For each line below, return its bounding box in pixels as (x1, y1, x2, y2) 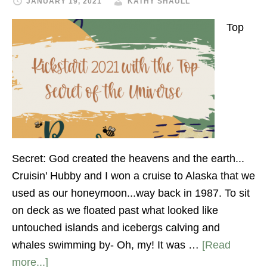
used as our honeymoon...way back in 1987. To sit (12, 187, 250, 199)
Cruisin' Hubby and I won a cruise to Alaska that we (12, 170, 255, 182)
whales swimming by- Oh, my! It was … (12, 239, 202, 251)
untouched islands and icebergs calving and (12, 222, 220, 234)
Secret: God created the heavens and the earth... (12, 153, 244, 164)
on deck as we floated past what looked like (12, 204, 218, 216)
